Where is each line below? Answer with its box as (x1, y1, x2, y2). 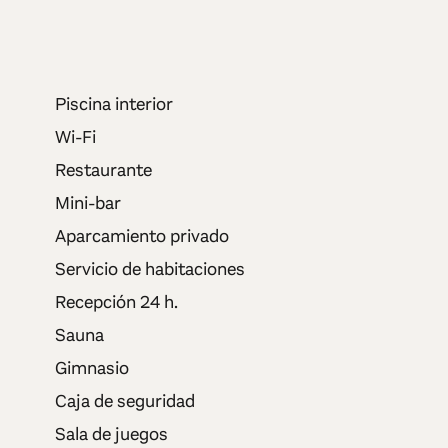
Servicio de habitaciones (54, 256, 245, 281)
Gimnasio (54, 355, 129, 380)
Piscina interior (54, 91, 173, 116)
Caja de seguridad (54, 388, 195, 413)
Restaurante (54, 157, 152, 182)
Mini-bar (54, 190, 121, 215)
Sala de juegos (54, 421, 168, 446)
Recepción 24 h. (54, 289, 178, 314)
